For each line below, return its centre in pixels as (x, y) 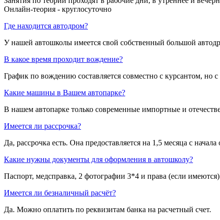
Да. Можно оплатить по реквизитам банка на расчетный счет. (108, 209)
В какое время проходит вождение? (63, 59)
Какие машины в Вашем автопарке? (65, 92)
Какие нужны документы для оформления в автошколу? (98, 159)
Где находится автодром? (46, 26)
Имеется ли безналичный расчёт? (60, 192)
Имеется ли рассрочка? (42, 126)
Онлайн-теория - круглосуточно (58, 9)
